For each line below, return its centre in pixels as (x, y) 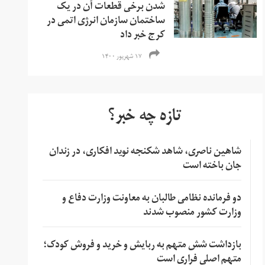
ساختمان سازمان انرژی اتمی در (106, 22)
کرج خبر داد (143, 36)
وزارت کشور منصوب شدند (192, 213)
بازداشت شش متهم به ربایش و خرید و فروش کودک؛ (142, 246)
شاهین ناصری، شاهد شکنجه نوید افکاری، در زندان (145, 152)
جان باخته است (212, 167)
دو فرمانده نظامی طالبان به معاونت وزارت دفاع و (151, 199)
